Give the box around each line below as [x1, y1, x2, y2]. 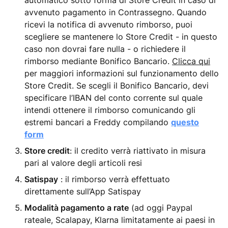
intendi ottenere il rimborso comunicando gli [24, 105, 195, 115]
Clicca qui [172, 56, 210, 66]
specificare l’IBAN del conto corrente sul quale [24, 93, 203, 103]
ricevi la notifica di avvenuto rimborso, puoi [24, 19, 192, 30]
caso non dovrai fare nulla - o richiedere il [24, 44, 186, 54]
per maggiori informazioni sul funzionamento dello [24, 68, 219, 78]
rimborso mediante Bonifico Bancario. [24, 56, 172, 66]
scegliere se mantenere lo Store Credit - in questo [24, 32, 217, 42]
